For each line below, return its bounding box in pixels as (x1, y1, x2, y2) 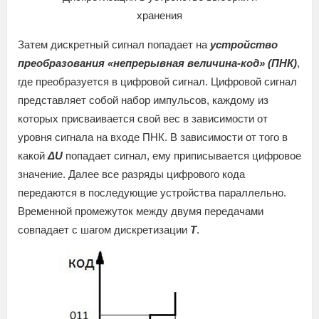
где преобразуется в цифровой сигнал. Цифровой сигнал (18, 75, 297, 88)
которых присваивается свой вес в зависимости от (18, 112, 268, 125)
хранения (137, 9, 182, 21)
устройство (210, 38, 278, 51)
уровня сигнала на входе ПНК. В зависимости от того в (18, 130, 288, 143)
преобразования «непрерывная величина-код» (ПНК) (18, 56, 297, 69)
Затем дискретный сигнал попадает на (18, 38, 210, 51)
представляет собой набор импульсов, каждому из (18, 93, 268, 106)
